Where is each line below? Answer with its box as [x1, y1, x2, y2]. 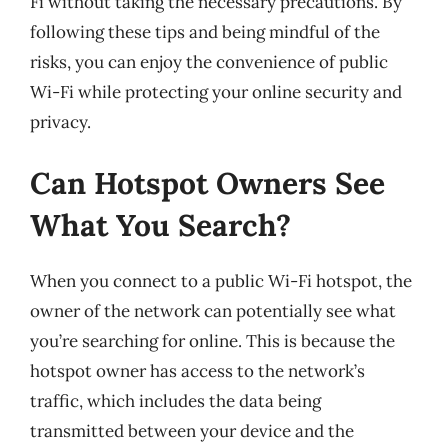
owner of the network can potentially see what [30, 300, 396, 322]
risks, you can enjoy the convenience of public [30, 50, 388, 73]
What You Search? [30, 206, 291, 244]
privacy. [30, 110, 91, 133]
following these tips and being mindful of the [30, 20, 380, 43]
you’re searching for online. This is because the [30, 330, 395, 352]
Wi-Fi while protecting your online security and [30, 80, 402, 103]
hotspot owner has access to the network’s [30, 360, 365, 382]
